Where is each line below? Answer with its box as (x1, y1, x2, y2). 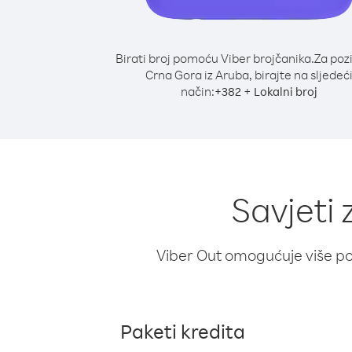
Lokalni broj (254, 84, 317, 99)
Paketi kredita (120, 318, 245, 343)
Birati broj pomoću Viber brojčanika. (115, 50, 314, 66)
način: (181, 83, 214, 99)
